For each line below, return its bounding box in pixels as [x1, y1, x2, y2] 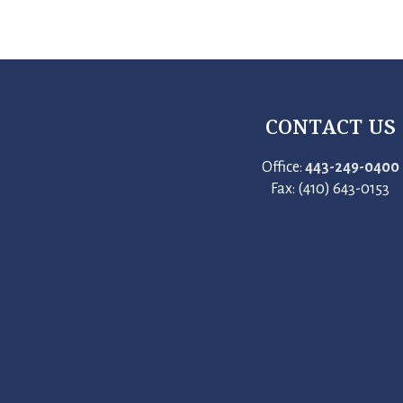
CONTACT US [264, 112, 396, 139]
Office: [261, 159, 305, 175]
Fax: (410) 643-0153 [271, 181, 390, 197]
